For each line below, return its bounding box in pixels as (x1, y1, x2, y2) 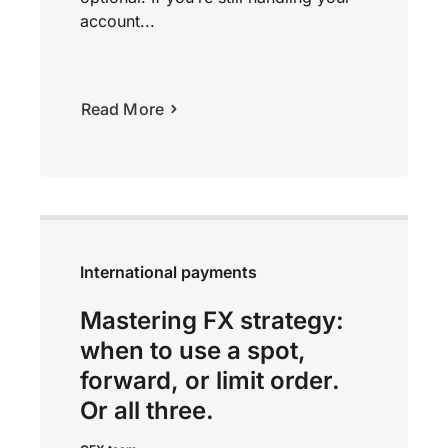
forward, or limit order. (80, 365, 340, 395)
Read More (81, 98, 164, 119)
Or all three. (80, 395, 214, 425)
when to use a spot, (80, 335, 306, 365)
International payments (80, 261, 257, 282)
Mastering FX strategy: (80, 305, 344, 335)
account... (80, 10, 155, 31)
